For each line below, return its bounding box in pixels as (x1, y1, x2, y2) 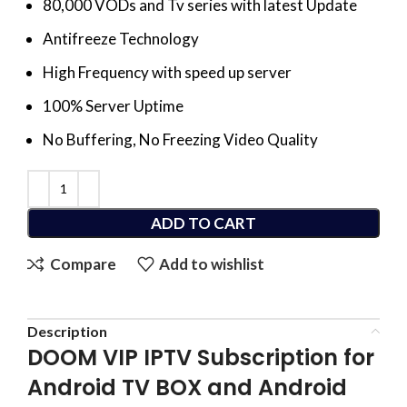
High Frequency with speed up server (43, 62, 292, 82)
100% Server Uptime (43, 95, 184, 115)
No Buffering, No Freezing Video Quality (43, 129, 318, 149)
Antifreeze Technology (43, 28, 199, 48)
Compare (49, 254, 116, 274)
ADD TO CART (151, 213, 256, 233)
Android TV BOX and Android (27, 372, 347, 402)
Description (27, 322, 107, 340)
